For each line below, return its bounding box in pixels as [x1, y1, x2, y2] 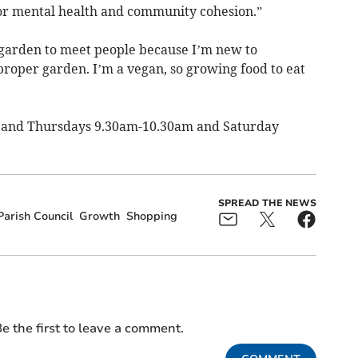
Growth [78, 208, 120, 224]
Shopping [125, 208, 177, 224]
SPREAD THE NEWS [217, 196, 316, 209]
